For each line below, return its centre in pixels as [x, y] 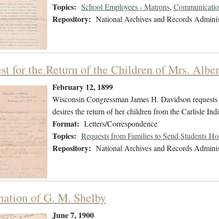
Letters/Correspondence [120, 124]
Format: [66, 124]
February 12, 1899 [82, 87]
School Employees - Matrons [125, 7]
